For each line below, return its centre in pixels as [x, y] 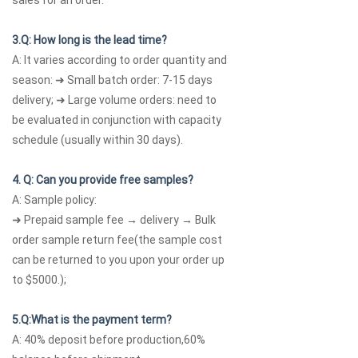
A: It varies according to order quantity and [119, 60]
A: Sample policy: [54, 200]
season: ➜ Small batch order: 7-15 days [112, 80]
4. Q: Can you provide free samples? [103, 180]
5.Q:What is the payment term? [92, 320]
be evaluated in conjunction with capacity [117, 120]
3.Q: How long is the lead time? [89, 40]
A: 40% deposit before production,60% [109, 340]
